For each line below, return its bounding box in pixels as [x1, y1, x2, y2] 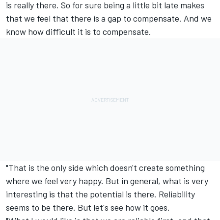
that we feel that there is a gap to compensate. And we [6, 12, 212, 24]
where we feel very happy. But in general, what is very [6, 175, 208, 186]
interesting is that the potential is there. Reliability [6, 188, 195, 199]
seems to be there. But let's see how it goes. [6, 201, 170, 213]
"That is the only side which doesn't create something [6, 162, 205, 173]
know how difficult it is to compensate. [6, 26, 151, 37]
